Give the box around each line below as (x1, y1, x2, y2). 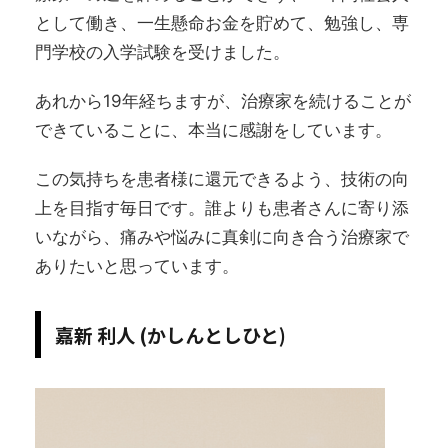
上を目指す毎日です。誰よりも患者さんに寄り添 (35, 198, 409, 219)
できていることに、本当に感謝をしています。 (35, 120, 392, 141)
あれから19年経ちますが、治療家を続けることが (35, 91, 411, 112)
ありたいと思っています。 (35, 256, 239, 277)
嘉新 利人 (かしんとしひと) (55, 321, 286, 349)
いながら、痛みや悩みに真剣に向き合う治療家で (35, 227, 409, 248)
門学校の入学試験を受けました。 (35, 42, 290, 63)
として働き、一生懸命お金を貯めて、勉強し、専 (35, 13, 409, 34)
